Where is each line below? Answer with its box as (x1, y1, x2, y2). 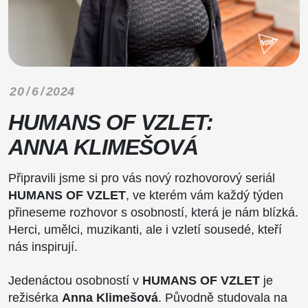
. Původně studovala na (158, 290, 287, 305)
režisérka (8, 290, 62, 305)
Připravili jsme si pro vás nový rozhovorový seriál (8, 170, 275, 185)
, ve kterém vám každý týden (126, 188, 283, 202)
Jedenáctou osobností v (8, 273, 142, 287)
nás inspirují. (8, 239, 78, 254)
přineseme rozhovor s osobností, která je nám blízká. (8, 205, 298, 219)
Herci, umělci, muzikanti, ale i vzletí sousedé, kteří (8, 222, 282, 236)
